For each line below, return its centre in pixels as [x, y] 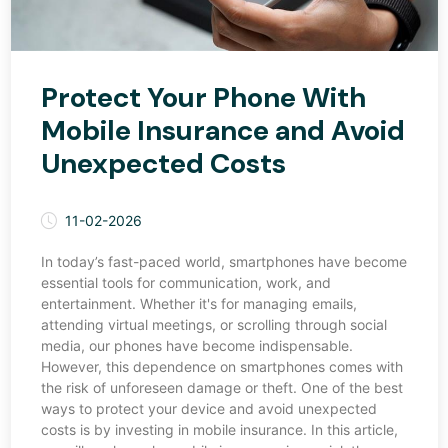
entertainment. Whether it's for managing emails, [198, 304]
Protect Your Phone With [203, 98]
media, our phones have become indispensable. [196, 346]
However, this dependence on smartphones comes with [221, 367]
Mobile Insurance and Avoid [222, 131]
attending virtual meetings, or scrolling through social [213, 325]
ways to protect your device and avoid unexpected [208, 409]
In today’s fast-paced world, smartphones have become [223, 262]
